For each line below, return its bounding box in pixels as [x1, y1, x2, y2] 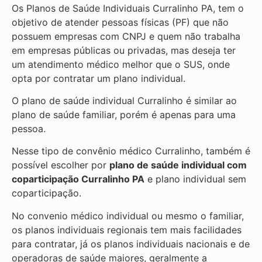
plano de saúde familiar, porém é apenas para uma [12, 108, 236, 120]
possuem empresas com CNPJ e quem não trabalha [12, 30, 240, 42]
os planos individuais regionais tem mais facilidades [12, 223, 242, 236]
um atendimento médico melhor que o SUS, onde [12, 58, 230, 70]
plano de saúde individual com [109, 159, 247, 171]
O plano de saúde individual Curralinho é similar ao [12, 94, 237, 106]
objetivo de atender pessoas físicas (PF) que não [12, 16, 229, 28]
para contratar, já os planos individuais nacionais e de [12, 237, 250, 250]
